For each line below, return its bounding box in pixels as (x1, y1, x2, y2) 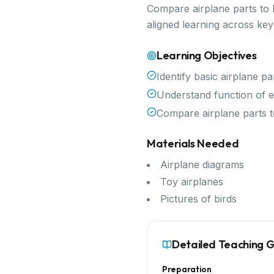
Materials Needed (147, 136, 239, 150)
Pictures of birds (160, 193, 237, 205)
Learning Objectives (157, 48, 257, 62)
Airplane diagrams (160, 158, 244, 171)
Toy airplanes (160, 176, 223, 188)
